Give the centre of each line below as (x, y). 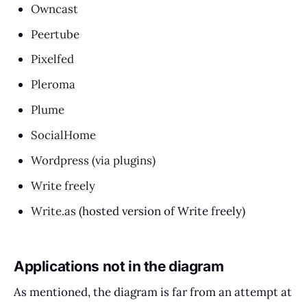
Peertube (56, 34)
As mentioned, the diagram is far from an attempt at (153, 292)
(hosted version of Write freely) (161, 211)
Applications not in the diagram (119, 266)
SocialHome (64, 135)
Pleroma (53, 85)
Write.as (54, 211)
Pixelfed (53, 59)
